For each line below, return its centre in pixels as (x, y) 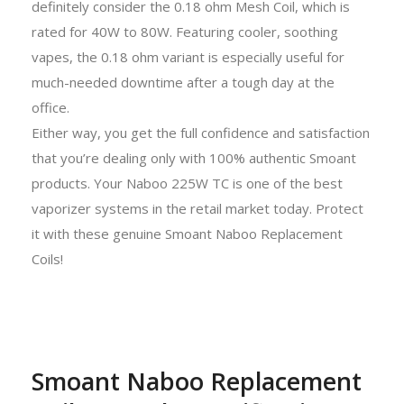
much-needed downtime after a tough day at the (183, 82)
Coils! (47, 258)
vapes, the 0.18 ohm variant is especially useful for (188, 56)
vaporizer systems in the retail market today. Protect (197, 208)
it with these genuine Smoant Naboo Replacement (187, 233)
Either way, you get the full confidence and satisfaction (201, 132)
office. (50, 107)
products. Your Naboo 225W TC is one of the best (187, 183)
